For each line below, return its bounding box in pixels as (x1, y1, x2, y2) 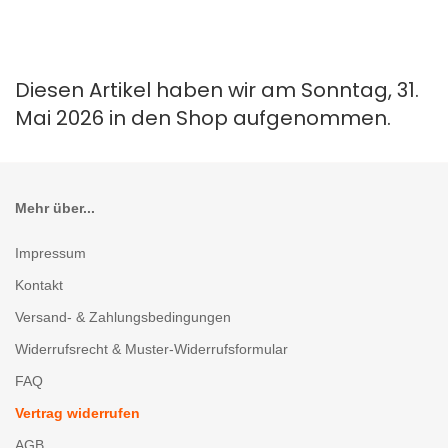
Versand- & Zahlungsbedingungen (15, 309, 231, 325)
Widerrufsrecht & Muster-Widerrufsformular (15, 341, 288, 357)
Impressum (15, 245, 86, 261)
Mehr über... (15, 200, 95, 216)
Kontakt (15, 277, 63, 293)
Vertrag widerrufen (15, 405, 140, 421)
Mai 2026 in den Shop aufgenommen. (15, 104, 391, 132)
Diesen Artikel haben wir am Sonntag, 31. (15, 76, 419, 104)
